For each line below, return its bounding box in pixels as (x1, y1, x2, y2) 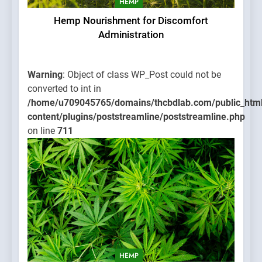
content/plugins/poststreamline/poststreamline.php (27, 111, 245, 122)
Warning (27, 68, 63, 80)
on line (27, 125, 57, 136)
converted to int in (27, 82, 101, 94)
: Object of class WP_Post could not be (63, 68, 221, 80)
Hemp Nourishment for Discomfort (54, 15, 208, 26)
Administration (98, 29, 164, 40)
